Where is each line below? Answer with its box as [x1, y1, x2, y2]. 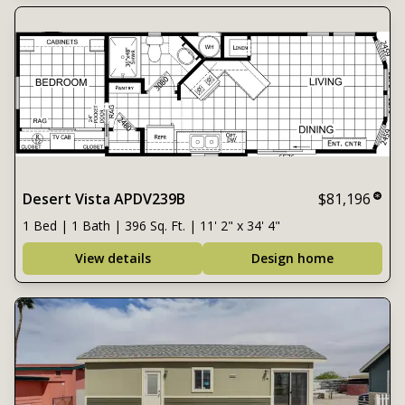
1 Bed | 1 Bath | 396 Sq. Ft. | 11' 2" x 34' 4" [23, 217, 280, 234]
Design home [251, 250, 334, 267]
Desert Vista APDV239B [23, 189, 185, 209]
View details [74, 250, 151, 267]
